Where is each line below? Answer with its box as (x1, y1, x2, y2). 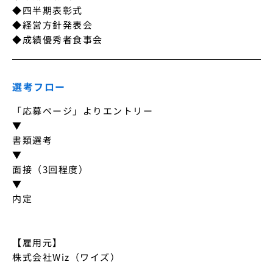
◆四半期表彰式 (12, 4, 83, 16)
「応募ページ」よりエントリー (12, 104, 153, 117)
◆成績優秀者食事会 (12, 33, 103, 46)
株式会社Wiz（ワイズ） (12, 250, 120, 263)
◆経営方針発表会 (12, 18, 93, 31)
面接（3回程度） (12, 163, 88, 175)
